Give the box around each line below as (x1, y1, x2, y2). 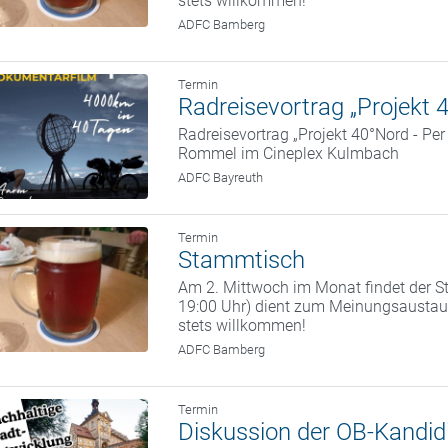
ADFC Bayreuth (178, 170, 264, 185)
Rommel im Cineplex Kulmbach (178, 144, 400, 163)
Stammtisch (178, 246, 306, 274)
